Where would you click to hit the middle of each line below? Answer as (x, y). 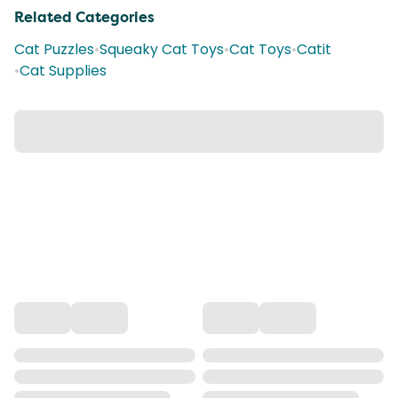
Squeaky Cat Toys (162, 49)
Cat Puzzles (54, 49)
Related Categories (84, 17)
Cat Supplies (63, 71)
